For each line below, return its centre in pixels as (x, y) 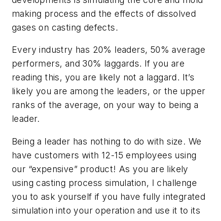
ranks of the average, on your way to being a (105, 105)
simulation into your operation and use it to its (106, 210)
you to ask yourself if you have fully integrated (109, 196)
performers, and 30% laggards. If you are (98, 64)
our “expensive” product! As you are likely (100, 169)
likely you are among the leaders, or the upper (109, 91)
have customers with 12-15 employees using (104, 155)
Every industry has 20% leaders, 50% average (109, 50)
